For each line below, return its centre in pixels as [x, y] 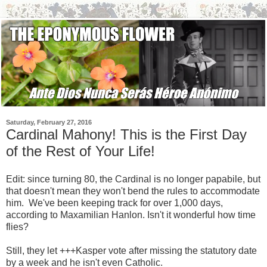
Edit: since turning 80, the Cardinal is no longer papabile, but [133, 179]
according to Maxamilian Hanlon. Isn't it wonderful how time [131, 215]
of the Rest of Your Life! [80, 151]
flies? [17, 227]
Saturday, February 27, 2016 [49, 122]
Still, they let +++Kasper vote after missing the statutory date [131, 251]
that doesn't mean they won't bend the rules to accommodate [133, 191]
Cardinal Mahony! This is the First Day [126, 134]
